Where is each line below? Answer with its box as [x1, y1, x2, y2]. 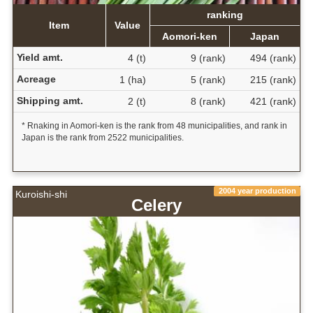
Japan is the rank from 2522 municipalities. [21, 132, 184, 143]
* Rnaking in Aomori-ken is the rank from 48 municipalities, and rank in [21, 120, 287, 131]
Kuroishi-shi [15, 188, 67, 200]
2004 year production [218, 186, 296, 195]
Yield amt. [16, 51, 63, 63]
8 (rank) [190, 95, 226, 107]
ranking [206, 8, 243, 20]
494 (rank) [249, 52, 296, 64]
